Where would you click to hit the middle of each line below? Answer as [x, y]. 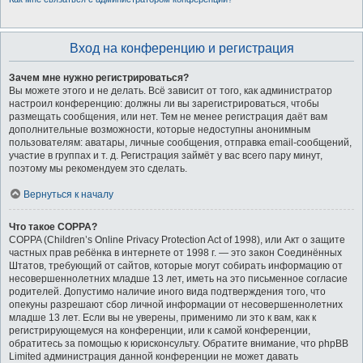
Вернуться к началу [68, 194]
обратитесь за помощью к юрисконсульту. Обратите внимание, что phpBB [179, 344]
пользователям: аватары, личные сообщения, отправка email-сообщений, [180, 143]
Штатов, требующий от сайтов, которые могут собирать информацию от [176, 266]
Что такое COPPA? [53, 227]
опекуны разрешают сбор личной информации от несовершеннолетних [176, 305]
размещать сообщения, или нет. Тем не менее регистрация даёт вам [168, 117]
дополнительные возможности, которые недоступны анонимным [160, 130]
